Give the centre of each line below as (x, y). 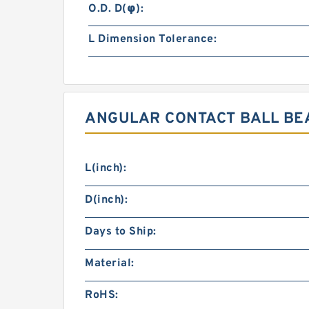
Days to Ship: (121, 232)
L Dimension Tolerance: (152, 40)
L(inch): (106, 169)
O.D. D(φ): (116, 9)
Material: (110, 264)
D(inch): (106, 200)
